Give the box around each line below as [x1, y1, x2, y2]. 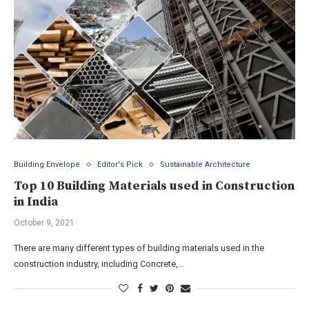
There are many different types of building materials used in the [14, 243, 264, 253]
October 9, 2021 [14, 218, 74, 228]
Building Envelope [14, 160, 80, 169]
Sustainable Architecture [160, 160, 250, 169]
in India [14, 194, 58, 210]
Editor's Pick [97, 160, 143, 169]
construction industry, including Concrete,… [14, 259, 184, 269]
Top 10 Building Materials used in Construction [14, 178, 295, 194]
